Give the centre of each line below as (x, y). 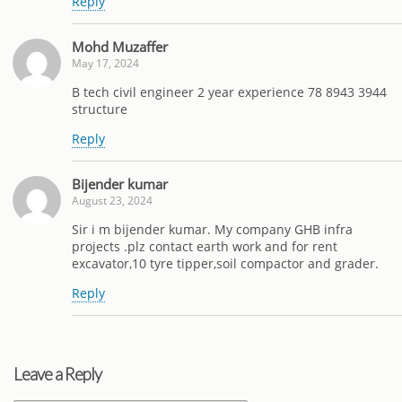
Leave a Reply (57, 374)
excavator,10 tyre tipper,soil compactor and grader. (225, 264)
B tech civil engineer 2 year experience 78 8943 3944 (229, 92)
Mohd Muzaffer (120, 46)
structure (100, 109)
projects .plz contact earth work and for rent (205, 247)
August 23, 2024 (112, 200)
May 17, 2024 (105, 63)
